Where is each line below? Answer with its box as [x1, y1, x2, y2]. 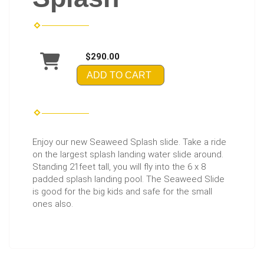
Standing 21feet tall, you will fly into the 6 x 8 [32, 161, 206, 173]
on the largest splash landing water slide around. [32, 149, 223, 160]
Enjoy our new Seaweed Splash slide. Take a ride [32, 137, 226, 148]
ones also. [32, 199, 73, 210]
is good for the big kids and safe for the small [32, 186, 212, 197]
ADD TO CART [87, 70, 151, 80]
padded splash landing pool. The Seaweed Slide [32, 174, 225, 185]
